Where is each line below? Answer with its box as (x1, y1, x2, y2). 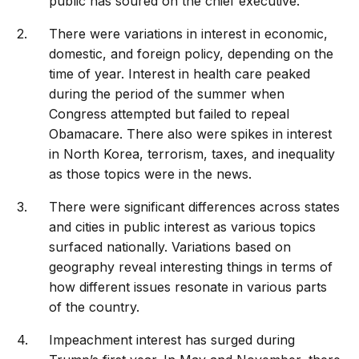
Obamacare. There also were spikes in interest (49, 126, 333, 143)
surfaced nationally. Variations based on (49, 239, 292, 256)
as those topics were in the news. (49, 166, 252, 183)
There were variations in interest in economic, (49, 26, 329, 42)
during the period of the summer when (49, 86, 285, 103)
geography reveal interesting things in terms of (49, 259, 333, 276)
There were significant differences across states (49, 199, 341, 216)
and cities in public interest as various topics (49, 219, 317, 236)
